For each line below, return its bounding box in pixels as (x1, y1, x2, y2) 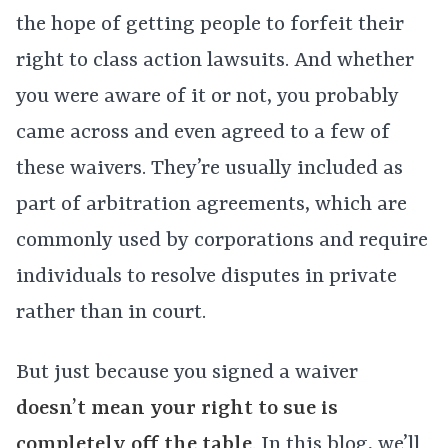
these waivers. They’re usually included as (16, 157, 403, 181)
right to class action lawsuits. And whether (16, 49, 414, 73)
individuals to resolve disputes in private (16, 265, 397, 289)
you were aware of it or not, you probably (16, 85, 399, 109)
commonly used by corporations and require (16, 229, 428, 253)
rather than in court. (16, 301, 206, 325)
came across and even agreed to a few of (16, 121, 390, 145)
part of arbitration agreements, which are (16, 193, 407, 217)
